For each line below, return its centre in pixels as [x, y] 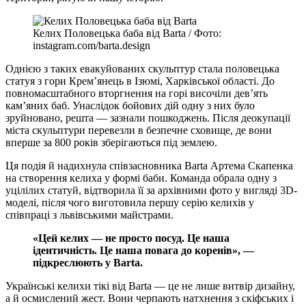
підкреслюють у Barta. [88, 262]
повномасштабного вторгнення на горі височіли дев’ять [137, 93]
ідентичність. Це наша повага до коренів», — [143, 250]
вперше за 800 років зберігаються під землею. [111, 142]
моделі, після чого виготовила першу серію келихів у [130, 202]
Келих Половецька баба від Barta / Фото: [127, 33]
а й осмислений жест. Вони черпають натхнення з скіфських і [150, 298]
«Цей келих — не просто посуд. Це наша [131, 238]
